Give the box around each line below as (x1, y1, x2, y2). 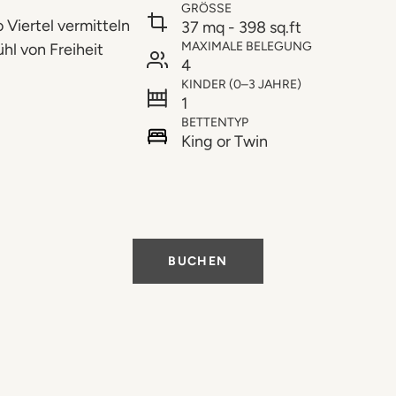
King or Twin (181, 132, 268, 152)
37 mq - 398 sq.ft (181, 18, 301, 38)
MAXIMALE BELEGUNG (181, 39, 312, 55)
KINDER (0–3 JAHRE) (181, 77, 301, 93)
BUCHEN (168, 254, 228, 270)
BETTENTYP (181, 115, 248, 131)
